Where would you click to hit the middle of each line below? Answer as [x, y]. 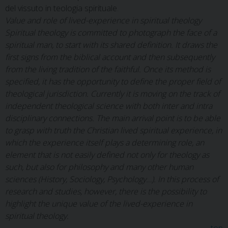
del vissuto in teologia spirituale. [62, 8]
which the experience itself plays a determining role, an [105, 142]
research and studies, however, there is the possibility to [106, 191]
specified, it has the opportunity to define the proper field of [113, 81]
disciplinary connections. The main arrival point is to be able [113, 118]
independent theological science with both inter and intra [109, 106]
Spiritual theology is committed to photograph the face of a [111, 33]
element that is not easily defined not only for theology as [107, 155]
